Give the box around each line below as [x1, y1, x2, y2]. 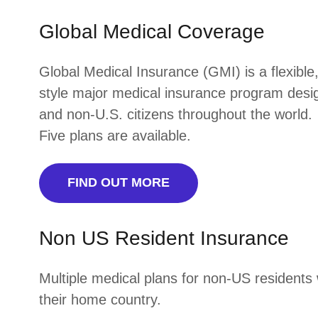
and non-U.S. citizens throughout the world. [38, 106, 312, 122]
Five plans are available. [38, 127, 191, 143]
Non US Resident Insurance [38, 226, 289, 249]
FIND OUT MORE [67, 175, 170, 190]
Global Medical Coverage [38, 20, 265, 43]
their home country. [38, 291, 161, 307]
